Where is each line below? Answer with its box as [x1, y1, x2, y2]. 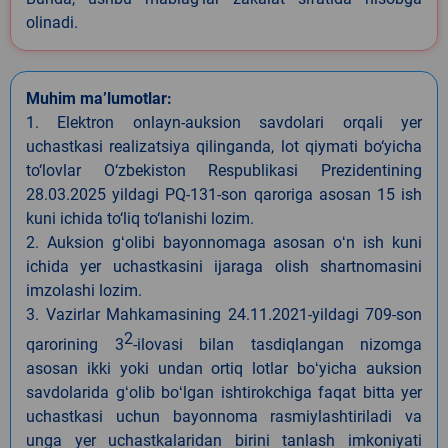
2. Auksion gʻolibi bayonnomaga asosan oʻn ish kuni [26, 232, 422, 252]
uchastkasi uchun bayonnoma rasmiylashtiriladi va [26, 406, 422, 426]
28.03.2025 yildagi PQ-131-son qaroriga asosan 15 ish [26, 184, 422, 204]
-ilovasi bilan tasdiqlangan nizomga [132, 334, 422, 354]
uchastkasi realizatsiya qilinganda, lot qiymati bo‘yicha [26, 136, 422, 156]
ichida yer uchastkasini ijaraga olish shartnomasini [26, 256, 422, 276]
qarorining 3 [26, 334, 124, 354]
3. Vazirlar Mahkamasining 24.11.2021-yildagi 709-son [26, 304, 422, 324]
